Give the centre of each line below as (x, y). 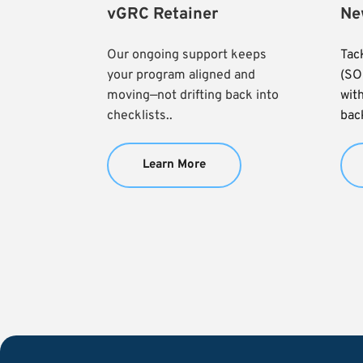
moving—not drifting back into (193, 95)
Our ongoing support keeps (187, 55)
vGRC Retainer (162, 14)
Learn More (174, 164)
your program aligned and (181, 75)
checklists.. (140, 115)
